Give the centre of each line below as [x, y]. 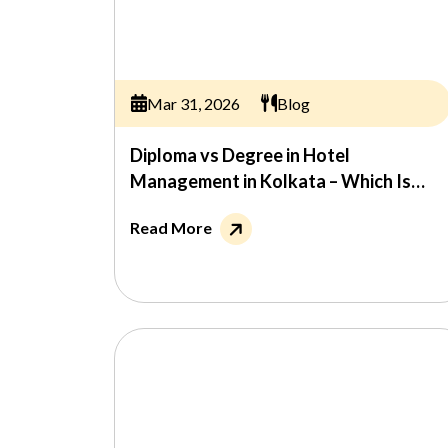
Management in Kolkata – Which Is [270, 181]
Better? [161, 207]
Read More [171, 227]
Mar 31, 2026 [193, 103]
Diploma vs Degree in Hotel [240, 155]
